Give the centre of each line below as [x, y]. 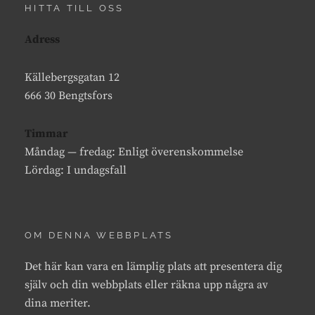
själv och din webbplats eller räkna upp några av [146, 284]
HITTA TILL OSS [75, 8]
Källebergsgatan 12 [72, 77]
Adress [42, 39]
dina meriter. [58, 303]
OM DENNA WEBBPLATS [99, 235]
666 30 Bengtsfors [69, 95]
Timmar [46, 133]
